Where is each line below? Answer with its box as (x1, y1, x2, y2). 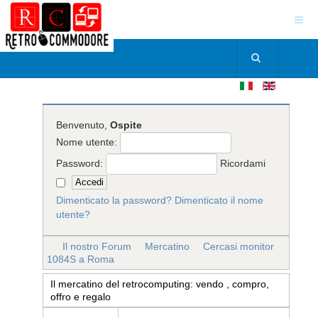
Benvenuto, (56, 119, 111, 131)
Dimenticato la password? (56, 194, 172, 207)
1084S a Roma (47, 253, 114, 265)
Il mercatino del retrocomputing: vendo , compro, (50, 278, 269, 290)
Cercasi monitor (203, 241, 274, 252)
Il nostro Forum (62, 241, 131, 252)
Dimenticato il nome (175, 194, 264, 207)
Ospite (110, 119, 143, 131)
